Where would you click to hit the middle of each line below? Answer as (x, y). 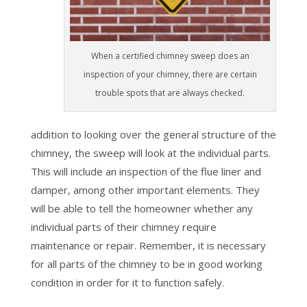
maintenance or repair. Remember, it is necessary (148, 245)
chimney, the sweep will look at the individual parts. (150, 153)
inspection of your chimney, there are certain (170, 74)
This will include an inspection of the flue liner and (146, 171)
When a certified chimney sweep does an (170, 56)
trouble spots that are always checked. (170, 93)
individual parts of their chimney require (123, 227)
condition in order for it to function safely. (127, 282)
